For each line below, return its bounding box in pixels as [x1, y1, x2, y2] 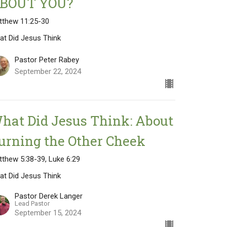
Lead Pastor [15, 199, 50, 207]
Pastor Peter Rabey [15, 55, 80, 64]
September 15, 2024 [15, 208, 82, 217]
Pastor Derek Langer [15, 191, 83, 201]
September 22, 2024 [15, 66, 82, 76]
